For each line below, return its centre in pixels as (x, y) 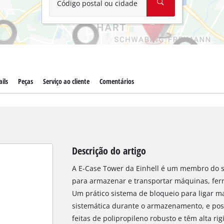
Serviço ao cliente (66, 81)
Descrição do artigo (109, 151)
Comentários (117, 81)
